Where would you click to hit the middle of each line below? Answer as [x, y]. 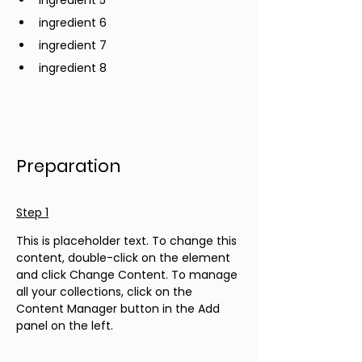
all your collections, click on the [106, 292]
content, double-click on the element [125, 258]
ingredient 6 [73, 23]
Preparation [68, 166]
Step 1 [32, 213]
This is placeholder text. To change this [128, 241]
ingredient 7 [73, 45]
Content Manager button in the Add [120, 309]
